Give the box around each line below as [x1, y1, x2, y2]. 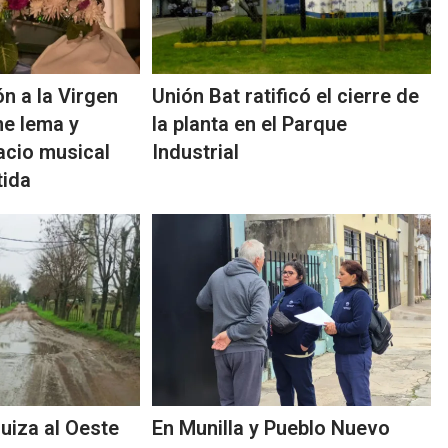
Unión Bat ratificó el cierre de [152, 84, 420, 109]
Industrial [152, 140, 240, 165]
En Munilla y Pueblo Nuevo [152, 416, 391, 441]
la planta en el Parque [152, 112, 348, 137]
